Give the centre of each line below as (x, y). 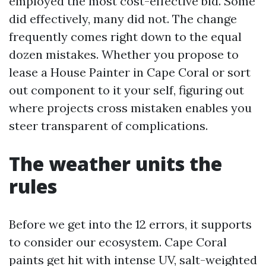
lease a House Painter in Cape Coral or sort (130, 72)
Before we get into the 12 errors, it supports (130, 224)
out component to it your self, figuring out (126, 90)
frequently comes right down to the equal (125, 37)
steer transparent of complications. (108, 126)
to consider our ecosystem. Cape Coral (118, 242)
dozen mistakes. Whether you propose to (124, 54)
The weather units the (115, 164)
